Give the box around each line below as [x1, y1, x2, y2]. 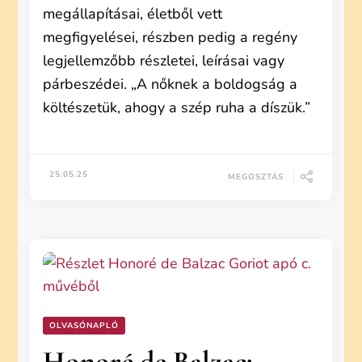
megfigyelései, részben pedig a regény [43, 27, 298, 47]
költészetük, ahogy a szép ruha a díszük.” [43, 98, 311, 117]
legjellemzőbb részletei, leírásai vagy [43, 51, 285, 70]
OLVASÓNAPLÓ [49, 320, 120, 331]
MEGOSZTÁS [227, 170, 284, 183]
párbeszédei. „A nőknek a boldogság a [43, 74, 298, 94]
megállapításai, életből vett [43, 4, 223, 23]
